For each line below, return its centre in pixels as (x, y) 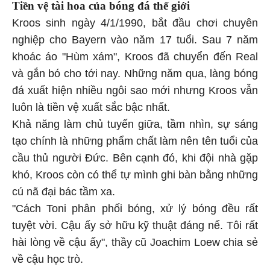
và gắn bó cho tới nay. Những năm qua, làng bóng (135, 71)
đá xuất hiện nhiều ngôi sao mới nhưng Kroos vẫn (135, 88)
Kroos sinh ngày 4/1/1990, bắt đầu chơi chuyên (135, 21)
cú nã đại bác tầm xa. (64, 190)
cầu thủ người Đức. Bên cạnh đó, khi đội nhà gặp (135, 156)
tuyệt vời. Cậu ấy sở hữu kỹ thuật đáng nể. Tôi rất (135, 223)
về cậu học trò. (48, 257)
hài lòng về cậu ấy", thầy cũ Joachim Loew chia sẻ (135, 240)
